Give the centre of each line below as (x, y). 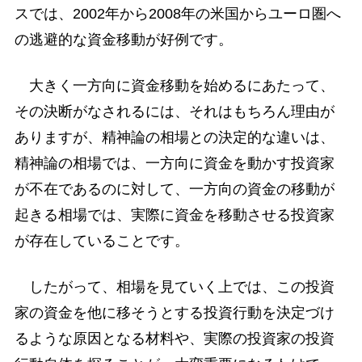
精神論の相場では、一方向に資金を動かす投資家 (174, 163)
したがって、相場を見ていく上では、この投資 (174, 287)
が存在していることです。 (101, 241)
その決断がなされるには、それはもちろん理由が (174, 112)
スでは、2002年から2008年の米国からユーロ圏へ (177, 13)
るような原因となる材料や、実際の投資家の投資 (174, 339)
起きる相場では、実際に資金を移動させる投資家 (174, 215)
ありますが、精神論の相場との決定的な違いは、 (174, 137)
